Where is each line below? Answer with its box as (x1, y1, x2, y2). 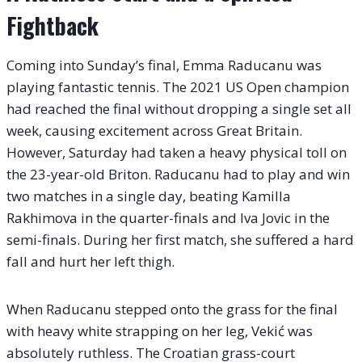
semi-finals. (6, 230, 80, 250)
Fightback (6, 9, 99, 43)
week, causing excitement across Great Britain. (6, 121, 302, 141)
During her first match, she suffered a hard (80, 230, 354, 250)
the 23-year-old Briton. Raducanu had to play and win (6, 165, 350, 184)
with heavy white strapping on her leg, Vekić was (6, 322, 313, 341)
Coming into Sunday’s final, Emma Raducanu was (6, 56, 322, 75)
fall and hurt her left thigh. (6, 252, 175, 271)
